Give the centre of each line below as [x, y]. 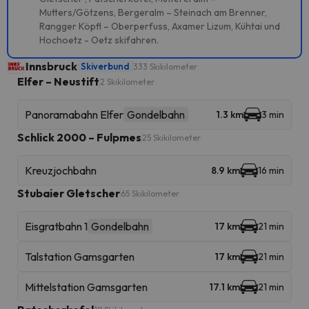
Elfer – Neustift [58, 81]
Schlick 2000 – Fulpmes [79, 137]
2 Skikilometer [127, 81]
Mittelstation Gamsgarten [86, 287]
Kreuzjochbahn [61, 170]
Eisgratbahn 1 [56, 226]
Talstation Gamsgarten [80, 257]
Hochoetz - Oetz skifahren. [99, 40]
